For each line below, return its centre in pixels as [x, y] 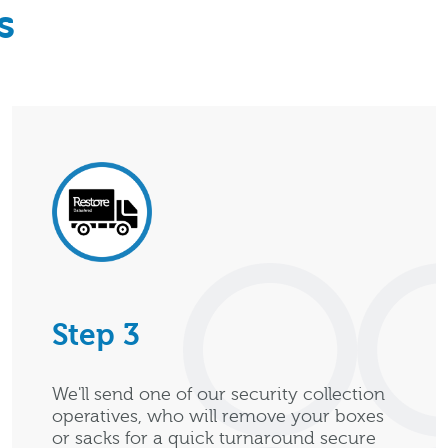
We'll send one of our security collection [218, 394]
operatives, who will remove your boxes [218, 416]
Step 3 [96, 335]
